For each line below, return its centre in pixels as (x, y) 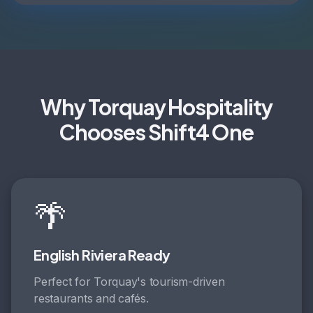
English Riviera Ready (102, 255)
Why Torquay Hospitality (156, 107)
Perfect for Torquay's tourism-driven (129, 282)
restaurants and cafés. (91, 298)
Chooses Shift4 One (156, 132)
